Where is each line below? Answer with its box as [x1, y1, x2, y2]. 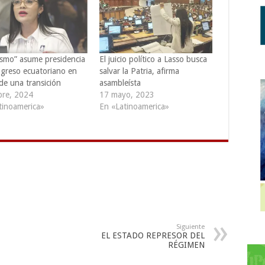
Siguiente [176, 222, 205, 231]
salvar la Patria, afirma [99, 66, 179, 76]
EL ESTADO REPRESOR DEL [101, 230, 205, 240]
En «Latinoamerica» [99, 101, 169, 111]
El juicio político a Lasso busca [99, 54, 207, 64]
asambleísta [99, 77, 141, 88]
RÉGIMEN [167, 240, 205, 250]
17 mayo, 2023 [99, 89, 154, 99]
